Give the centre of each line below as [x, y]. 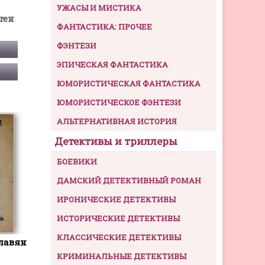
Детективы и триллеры [116, 141]
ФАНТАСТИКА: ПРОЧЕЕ [104, 27]
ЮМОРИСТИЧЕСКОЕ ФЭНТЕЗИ [119, 103]
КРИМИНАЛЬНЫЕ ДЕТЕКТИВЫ [122, 256]
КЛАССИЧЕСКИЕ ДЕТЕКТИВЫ [119, 237]
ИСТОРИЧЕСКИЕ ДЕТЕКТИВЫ [118, 219]
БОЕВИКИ [77, 162]
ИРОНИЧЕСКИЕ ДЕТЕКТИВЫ [116, 200]
